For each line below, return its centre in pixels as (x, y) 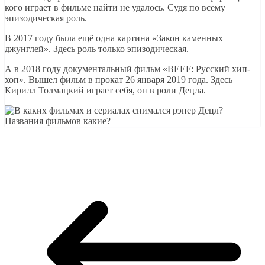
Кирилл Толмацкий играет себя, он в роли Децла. (105, 90)
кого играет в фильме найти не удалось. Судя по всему (115, 7)
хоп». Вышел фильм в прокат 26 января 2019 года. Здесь (119, 79)
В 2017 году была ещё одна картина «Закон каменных (114, 38)
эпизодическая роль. (46, 18)
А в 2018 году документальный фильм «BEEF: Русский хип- (127, 69)
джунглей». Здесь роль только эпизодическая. (97, 49)
